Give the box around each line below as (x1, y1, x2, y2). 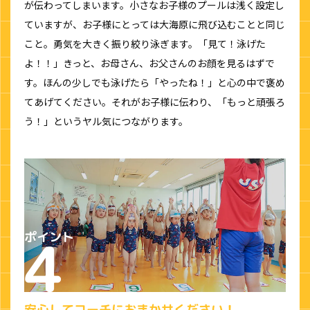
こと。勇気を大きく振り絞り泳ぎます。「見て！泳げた (24, 37, 266, 51)
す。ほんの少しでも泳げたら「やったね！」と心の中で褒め (24, 75, 285, 90)
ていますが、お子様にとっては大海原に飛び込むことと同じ (24, 17, 285, 32)
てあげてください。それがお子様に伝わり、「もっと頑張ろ (24, 95, 285, 109)
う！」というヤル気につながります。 (24, 114, 188, 129)
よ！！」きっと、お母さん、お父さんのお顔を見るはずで (24, 56, 275, 71)
